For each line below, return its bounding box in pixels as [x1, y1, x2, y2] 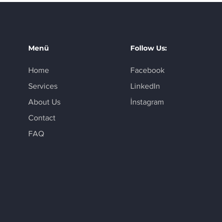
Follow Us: [130, 44, 167, 53]
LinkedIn [130, 82, 160, 90]
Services [28, 82, 58, 90]
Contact [28, 113, 56, 122]
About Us [28, 98, 61, 106]
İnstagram [130, 98, 164, 106]
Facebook [130, 66, 165, 74]
